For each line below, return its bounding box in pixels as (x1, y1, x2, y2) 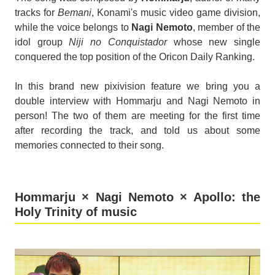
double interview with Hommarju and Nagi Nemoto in (15, 96, 260, 107)
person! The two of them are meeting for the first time (15, 110, 260, 122)
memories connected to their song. (15, 140, 164, 151)
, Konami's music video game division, (91, 7, 260, 18)
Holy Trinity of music (15, 205, 137, 219)
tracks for (15, 7, 58, 18)
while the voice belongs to (15, 22, 132, 33)
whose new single (166, 37, 261, 48)
